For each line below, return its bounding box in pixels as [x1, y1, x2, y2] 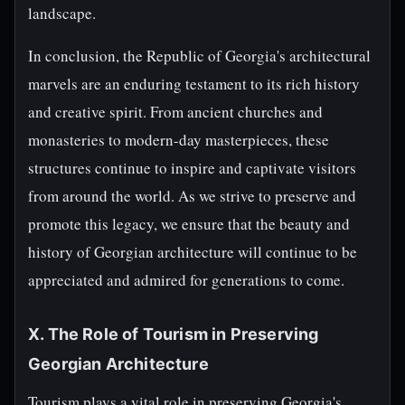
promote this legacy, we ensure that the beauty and [28, 213, 350, 234]
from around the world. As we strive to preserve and [28, 185, 356, 206]
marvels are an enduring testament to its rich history [28, 73, 360, 94]
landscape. [28, 3, 96, 24]
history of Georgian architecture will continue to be [28, 241, 357, 262]
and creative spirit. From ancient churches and [28, 101, 323, 122]
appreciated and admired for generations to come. [28, 269, 344, 290]
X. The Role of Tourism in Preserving [28, 325, 319, 344]
